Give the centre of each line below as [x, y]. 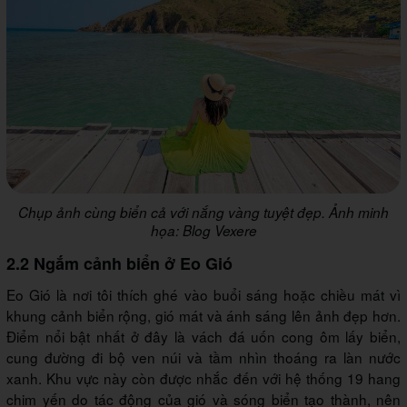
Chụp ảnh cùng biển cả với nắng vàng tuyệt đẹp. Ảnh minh [203, 213]
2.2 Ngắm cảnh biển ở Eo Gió [119, 264]
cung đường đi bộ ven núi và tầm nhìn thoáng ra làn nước [203, 357]
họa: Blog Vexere [203, 231]
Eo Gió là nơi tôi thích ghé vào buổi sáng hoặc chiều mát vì [203, 295]
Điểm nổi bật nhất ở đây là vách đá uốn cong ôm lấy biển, [203, 337]
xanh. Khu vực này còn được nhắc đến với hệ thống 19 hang [203, 378]
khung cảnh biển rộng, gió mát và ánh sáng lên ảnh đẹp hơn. [203, 316]
